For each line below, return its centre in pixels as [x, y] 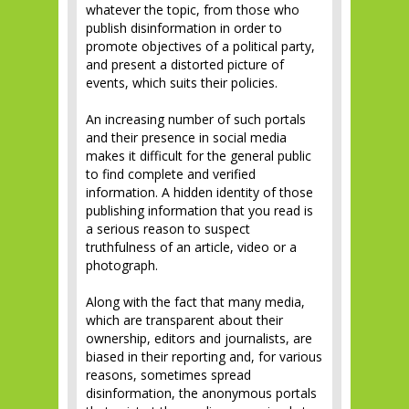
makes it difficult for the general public [199, 156]
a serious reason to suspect [168, 229]
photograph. [122, 265]
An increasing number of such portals [196, 119]
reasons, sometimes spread [168, 375]
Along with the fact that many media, [195, 302]
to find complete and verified [171, 174]
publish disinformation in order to [184, 28]
